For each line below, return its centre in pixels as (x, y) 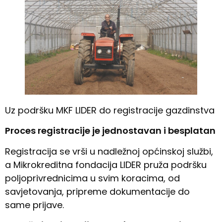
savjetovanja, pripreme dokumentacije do (97, 191)
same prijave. (34, 205)
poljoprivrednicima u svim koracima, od (92, 178)
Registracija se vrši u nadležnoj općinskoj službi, (109, 151)
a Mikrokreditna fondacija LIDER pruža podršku (106, 165)
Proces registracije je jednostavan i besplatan (110, 131)
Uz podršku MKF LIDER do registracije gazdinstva (110, 110)
